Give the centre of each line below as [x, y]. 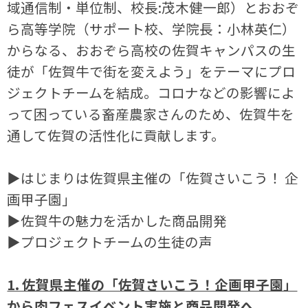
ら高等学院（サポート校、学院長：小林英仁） [152, 28]
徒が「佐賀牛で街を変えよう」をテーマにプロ [152, 71]
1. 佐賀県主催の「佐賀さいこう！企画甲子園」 [152, 284]
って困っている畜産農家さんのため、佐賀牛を [151, 113]
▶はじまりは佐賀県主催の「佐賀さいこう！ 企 [153, 177]
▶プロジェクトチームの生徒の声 [110, 241]
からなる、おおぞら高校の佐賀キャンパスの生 [152, 49]
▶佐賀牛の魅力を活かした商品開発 [117, 220]
